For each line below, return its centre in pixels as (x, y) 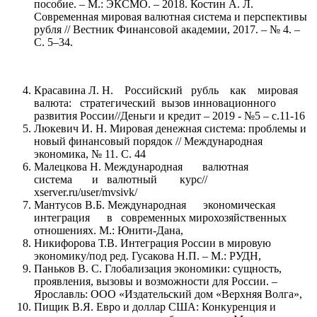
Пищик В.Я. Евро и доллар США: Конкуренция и (155, 306)
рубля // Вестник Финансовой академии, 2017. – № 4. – (167, 29)
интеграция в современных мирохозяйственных (160, 217)
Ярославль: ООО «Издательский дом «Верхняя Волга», (168, 294)
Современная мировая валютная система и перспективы (171, 16)
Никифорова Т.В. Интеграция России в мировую (152, 243)
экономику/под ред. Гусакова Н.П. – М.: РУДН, (148, 255)
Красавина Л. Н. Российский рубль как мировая (170, 90)
